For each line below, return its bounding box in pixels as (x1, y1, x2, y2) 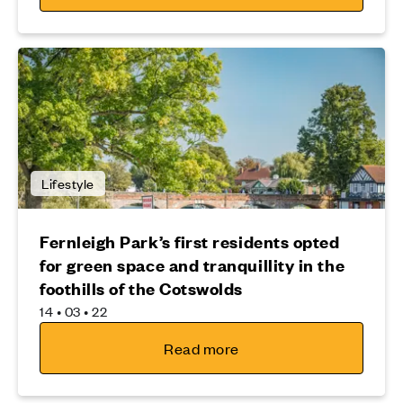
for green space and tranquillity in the (40, 253, 345, 276)
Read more (164, 337, 239, 358)
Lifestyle (41, 173, 94, 193)
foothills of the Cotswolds (40, 276, 244, 300)
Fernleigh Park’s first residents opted (40, 229, 340, 253)
